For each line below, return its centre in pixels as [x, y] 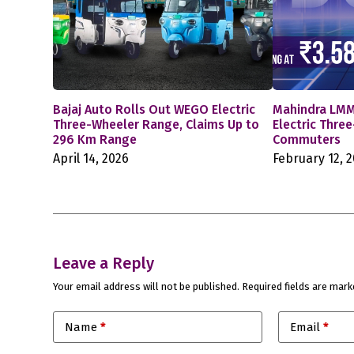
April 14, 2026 [91, 159]
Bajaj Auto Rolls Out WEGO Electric [154, 110]
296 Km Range [95, 140]
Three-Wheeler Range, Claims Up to [156, 125]
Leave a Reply [104, 264]
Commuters [307, 140]
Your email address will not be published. [147, 287]
